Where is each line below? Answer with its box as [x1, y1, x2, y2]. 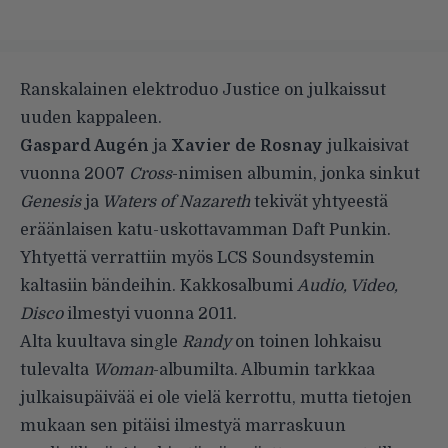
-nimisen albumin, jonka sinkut [172, 164, 420, 183]
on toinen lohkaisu [231, 332, 382, 351]
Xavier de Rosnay [171, 136, 323, 155]
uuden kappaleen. [20, 108, 162, 127]
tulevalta [20, 360, 93, 379]
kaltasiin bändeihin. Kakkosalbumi [20, 276, 297, 295]
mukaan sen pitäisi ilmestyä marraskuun [20, 416, 346, 435]
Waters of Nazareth [99, 192, 250, 211]
